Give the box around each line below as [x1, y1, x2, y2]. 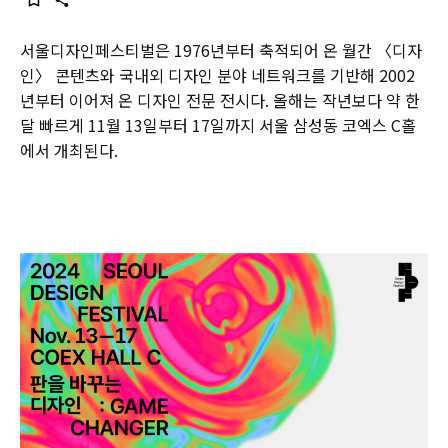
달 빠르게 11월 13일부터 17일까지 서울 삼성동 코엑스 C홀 [20, 113, 416, 137]
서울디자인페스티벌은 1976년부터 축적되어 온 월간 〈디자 [20, 38, 422, 62]
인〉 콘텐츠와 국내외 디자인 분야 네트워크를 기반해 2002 [20, 63, 415, 87]
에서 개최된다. [20, 138, 118, 162]
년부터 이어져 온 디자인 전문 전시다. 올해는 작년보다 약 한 [20, 88, 420, 112]
